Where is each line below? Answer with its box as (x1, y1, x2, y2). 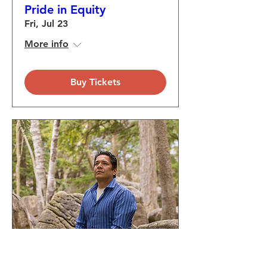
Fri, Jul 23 (24, 18, 68, 29)
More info (24, 38, 69, 49)
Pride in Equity (24, 2, 105, 17)
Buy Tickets (70, 76, 120, 88)
